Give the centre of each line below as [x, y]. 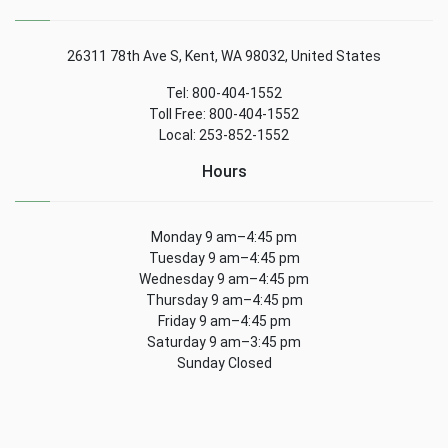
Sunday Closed [224, 363]
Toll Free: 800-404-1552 [224, 114]
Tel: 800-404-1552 [224, 93]
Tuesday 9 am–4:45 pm [224, 258]
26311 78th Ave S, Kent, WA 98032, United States [224, 56]
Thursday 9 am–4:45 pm [224, 300]
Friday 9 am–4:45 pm [224, 321]
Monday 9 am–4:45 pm [224, 237]
